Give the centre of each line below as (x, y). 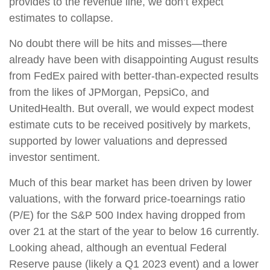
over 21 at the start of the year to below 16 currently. (134, 231)
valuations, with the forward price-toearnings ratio (127, 199)
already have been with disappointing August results (134, 59)
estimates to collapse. (61, 18)
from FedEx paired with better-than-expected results (134, 76)
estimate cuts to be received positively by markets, (130, 124)
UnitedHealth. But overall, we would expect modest (131, 108)
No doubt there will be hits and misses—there (118, 43)
